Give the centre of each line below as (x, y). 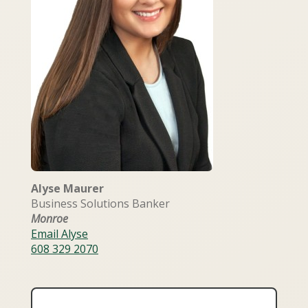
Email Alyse (59, 233)
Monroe (49, 218)
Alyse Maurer (67, 188)
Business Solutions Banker (100, 203)
